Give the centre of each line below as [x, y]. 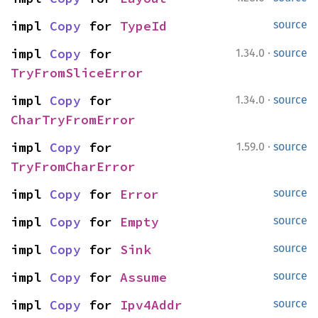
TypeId [143, 26]
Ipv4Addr [151, 305]
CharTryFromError [73, 120]
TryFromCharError [73, 166]
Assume [143, 277]
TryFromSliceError [77, 73]
